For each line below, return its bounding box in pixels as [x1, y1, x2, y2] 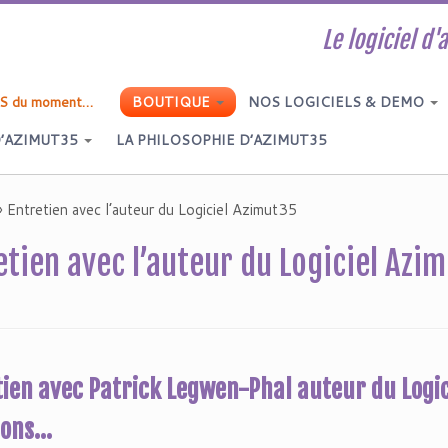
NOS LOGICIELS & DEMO [247, 92, 428, 112]
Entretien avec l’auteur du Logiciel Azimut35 [7, 199, 298, 220]
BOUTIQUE [131, 92, 210, 112]
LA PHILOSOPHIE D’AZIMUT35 [115, 130, 327, 150]
